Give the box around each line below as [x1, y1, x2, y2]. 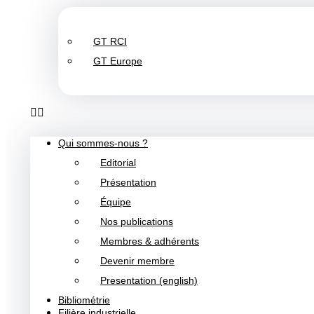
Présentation [100, 177, 156, 188]
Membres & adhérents [100, 235, 199, 247]
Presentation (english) [100, 275, 198, 286]
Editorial [100, 157, 136, 168]
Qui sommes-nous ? [58, 137, 148, 149]
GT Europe [93, 55, 142, 67]
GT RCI [93, 36, 127, 47]
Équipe [100, 196, 131, 207]
